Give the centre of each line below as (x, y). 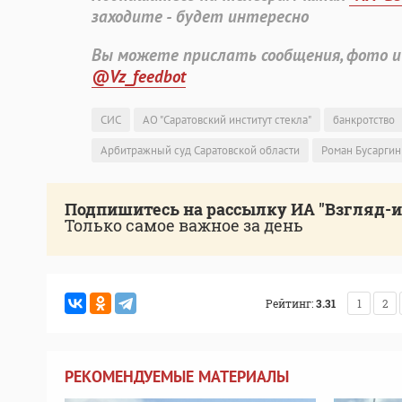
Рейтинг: (289, 304)
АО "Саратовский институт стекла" (227, 120)
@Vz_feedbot (139, 77)
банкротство (364, 120)
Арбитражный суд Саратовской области (200, 151)
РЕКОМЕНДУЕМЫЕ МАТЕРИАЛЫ (177, 377)
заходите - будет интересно (200, 17)
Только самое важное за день (184, 226)
